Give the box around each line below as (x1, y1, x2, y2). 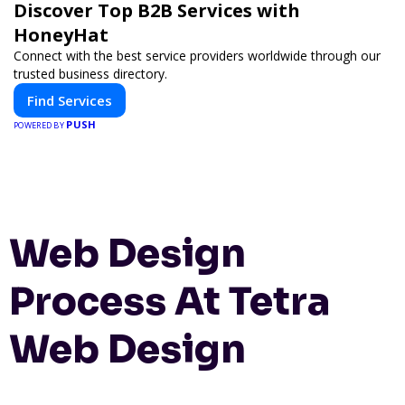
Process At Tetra (9, 278, 330, 326)
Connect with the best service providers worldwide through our (14, 46, 381, 64)
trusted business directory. (14, 64, 167, 82)
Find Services (27, 90, 112, 109)
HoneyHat (14, 22, 108, 47)
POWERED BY (14, 118, 67, 131)
